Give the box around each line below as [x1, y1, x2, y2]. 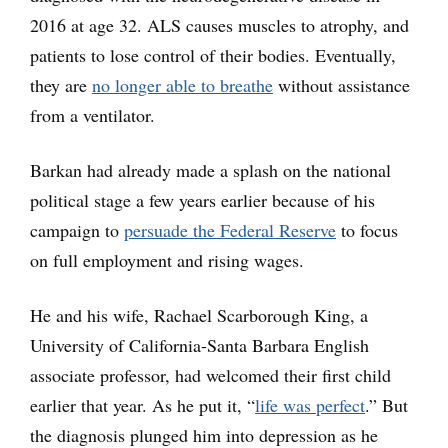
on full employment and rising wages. [30, 248, 304, 272]
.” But [365, 393, 408, 417]
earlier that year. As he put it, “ [30, 393, 255, 417]
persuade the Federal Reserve [124, 218, 336, 242]
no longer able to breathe [92, 73, 273, 97]
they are [30, 73, 92, 97]
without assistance [273, 73, 410, 97]
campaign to [30, 218, 124, 242]
